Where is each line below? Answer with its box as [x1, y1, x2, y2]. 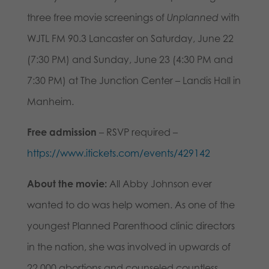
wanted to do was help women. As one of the [26, 198, 235, 211]
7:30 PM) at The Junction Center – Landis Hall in [26, 74, 241, 86]
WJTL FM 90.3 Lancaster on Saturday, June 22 [26, 32, 234, 44]
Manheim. [26, 95, 74, 107]
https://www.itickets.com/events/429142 [26, 147, 210, 159]
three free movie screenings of [26, 11, 167, 23]
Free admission [26, 125, 97, 138]
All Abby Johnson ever [106, 177, 212, 190]
